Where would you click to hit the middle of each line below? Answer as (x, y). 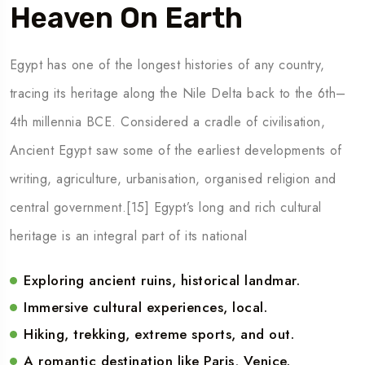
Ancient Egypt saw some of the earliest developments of (176, 150)
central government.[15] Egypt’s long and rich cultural (166, 207)
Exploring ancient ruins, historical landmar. (162, 280)
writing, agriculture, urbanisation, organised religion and (173, 178)
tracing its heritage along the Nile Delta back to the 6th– (178, 93)
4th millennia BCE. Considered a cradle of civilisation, (168, 121)
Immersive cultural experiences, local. (146, 307)
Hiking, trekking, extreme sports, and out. (159, 334)
